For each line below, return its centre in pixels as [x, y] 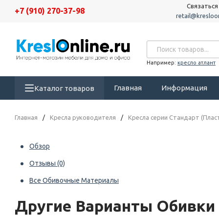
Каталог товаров [64, 88]
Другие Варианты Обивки [115, 206]
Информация [184, 88]
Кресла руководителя [83, 117]
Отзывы [43, 163]
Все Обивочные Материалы [74, 180]
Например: [161, 62]
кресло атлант [197, 62]
